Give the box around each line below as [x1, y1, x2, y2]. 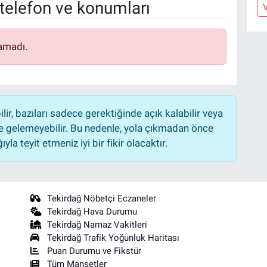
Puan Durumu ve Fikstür [47, 246, 142, 257]
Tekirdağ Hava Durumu [47, 206, 138, 218]
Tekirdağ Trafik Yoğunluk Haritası [47, 232, 180, 244]
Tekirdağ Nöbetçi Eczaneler [47, 193, 157, 204]
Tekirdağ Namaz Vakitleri [47, 219, 148, 231]
